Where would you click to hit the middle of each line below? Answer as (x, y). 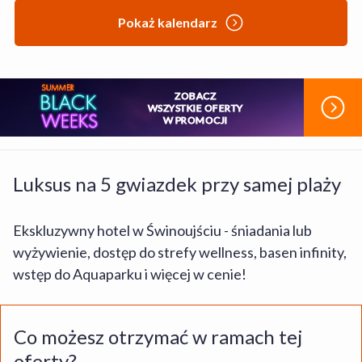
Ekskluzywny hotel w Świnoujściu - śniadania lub (162, 230)
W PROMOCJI (195, 120)
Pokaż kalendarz (167, 22)
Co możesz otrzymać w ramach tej (158, 337)
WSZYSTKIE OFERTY (195, 107)
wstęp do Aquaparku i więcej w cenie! (130, 274)
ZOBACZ (196, 95)
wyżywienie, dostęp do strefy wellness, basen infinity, (180, 252)
